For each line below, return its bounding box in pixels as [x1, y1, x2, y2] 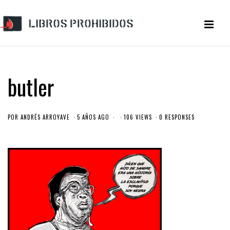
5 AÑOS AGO [77, 113, 109, 121]
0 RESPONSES [159, 113, 195, 121]
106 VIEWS [124, 113, 152, 121]
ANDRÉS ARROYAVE [21, 113, 70, 121]
